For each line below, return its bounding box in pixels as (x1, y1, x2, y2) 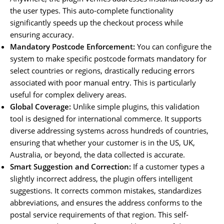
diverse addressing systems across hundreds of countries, (10, 125, 208, 135)
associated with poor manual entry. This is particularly (10, 77, 196, 87)
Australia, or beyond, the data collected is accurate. (10, 149, 185, 159)
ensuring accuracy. (10, 29, 74, 39)
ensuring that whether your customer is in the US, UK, (10, 137, 195, 147)
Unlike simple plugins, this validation (71, 101, 199, 111)
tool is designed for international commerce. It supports (10, 113, 201, 123)
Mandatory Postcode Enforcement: (10, 41, 135, 51)
